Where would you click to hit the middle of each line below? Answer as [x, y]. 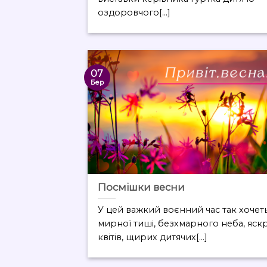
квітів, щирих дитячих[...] [153, 237]
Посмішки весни [142, 187]
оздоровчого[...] [134, 12]
